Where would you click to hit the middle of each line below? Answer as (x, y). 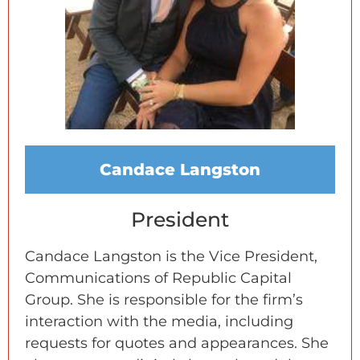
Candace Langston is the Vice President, (171, 256)
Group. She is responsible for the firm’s (164, 299)
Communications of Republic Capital (158, 278)
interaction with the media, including (159, 321)
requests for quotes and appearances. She (177, 343)
